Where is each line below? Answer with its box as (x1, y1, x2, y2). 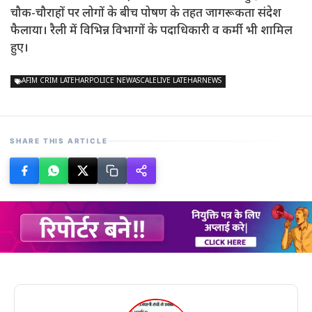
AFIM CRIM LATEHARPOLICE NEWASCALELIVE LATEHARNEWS (22, 77, 221, 86)
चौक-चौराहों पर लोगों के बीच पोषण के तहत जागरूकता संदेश (10, 6, 281, 22)
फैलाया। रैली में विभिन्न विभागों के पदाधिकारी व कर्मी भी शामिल (10, 23, 292, 39)
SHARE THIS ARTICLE (10, 136, 108, 145)
